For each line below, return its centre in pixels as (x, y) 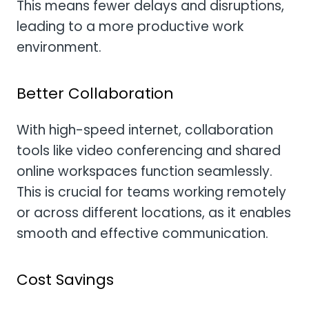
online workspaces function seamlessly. (144, 172)
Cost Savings (65, 280)
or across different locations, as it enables (154, 213)
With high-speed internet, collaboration (145, 130)
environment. (59, 47)
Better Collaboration (95, 94)
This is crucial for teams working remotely (151, 192)
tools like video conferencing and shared (149, 151)
